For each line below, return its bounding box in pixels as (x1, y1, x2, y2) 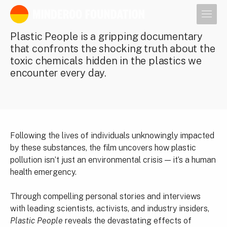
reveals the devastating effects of (63, 216, 192, 225)
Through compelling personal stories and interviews (10, 192, 201, 201)
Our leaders (20, 11, 64, 21)
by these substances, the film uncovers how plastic (10, 143, 196, 153)
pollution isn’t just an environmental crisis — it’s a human (10, 155, 216, 165)
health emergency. (10, 167, 77, 177)
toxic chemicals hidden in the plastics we (10, 55, 202, 67)
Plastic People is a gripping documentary (10, 30, 203, 43)
